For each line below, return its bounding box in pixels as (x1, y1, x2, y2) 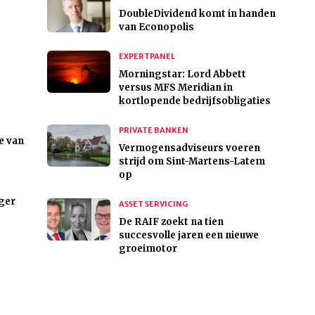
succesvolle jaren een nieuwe (118, 229, 259, 242)
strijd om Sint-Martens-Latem (118, 155, 265, 168)
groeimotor (118, 243, 177, 255)
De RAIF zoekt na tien (118, 216, 224, 229)
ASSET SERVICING (118, 199, 188, 210)
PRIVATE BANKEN (118, 125, 188, 136)
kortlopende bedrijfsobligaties (118, 95, 271, 108)
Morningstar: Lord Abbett (118, 68, 246, 81)
